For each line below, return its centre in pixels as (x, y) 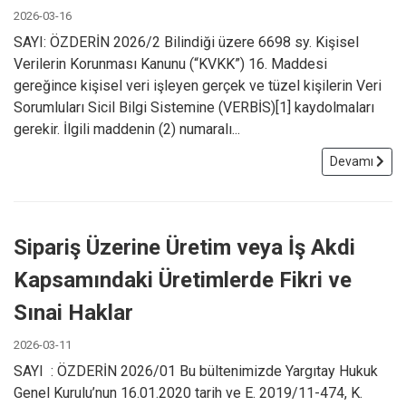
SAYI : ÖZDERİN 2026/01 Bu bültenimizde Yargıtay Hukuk (196, 371)
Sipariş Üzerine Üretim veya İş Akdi (184, 247)
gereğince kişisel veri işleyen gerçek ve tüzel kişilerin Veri (198, 85)
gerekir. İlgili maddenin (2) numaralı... (127, 129)
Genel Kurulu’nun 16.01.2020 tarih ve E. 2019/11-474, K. (188, 392)
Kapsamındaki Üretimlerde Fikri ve (183, 280)
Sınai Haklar (73, 312)
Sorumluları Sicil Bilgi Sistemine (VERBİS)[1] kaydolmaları (194, 107)
